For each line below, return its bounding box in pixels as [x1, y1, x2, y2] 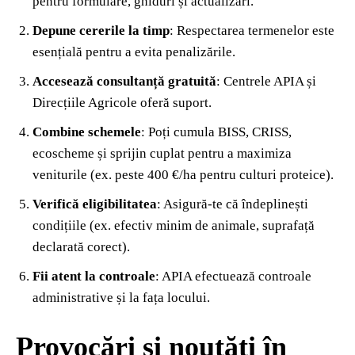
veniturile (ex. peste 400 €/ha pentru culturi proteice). [32, 166, 334, 182]
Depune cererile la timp [32, 22, 170, 38]
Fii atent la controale [32, 268, 155, 284]
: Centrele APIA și [216, 73, 316, 89]
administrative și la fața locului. [32, 289, 210, 305]
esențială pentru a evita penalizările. [32, 44, 235, 59]
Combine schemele [32, 124, 141, 139]
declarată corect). [32, 239, 130, 254]
